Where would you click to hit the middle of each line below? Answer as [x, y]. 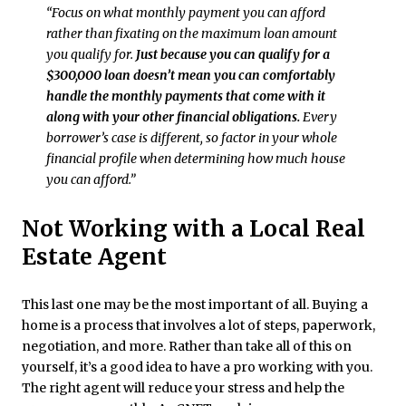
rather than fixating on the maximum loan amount [191, 34]
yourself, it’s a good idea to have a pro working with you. [197, 367]
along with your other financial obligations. [173, 117]
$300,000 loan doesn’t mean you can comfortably [190, 76]
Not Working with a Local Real [193, 228]
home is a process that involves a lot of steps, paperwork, [198, 326]
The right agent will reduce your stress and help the [183, 388]
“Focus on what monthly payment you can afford [185, 13]
